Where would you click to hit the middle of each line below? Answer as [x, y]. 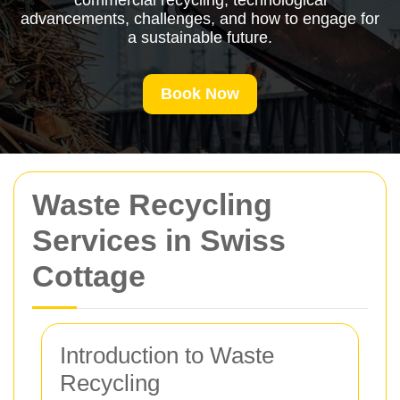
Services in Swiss [159, 240]
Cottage [89, 276]
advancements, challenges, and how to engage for [200, 19]
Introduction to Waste [167, 355]
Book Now [200, 94]
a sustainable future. [200, 37]
